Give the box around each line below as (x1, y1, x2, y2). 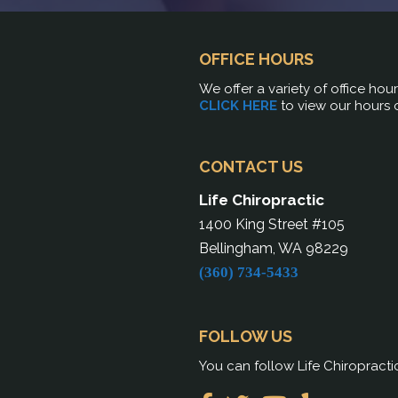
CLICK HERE (199, 98, 277, 115)
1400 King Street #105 (199, 216, 345, 234)
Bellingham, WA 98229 (199, 240, 348, 258)
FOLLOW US (199, 327, 292, 346)
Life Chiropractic (199, 191, 324, 210)
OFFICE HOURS (199, 50, 314, 69)
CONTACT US (199, 157, 303, 177)
